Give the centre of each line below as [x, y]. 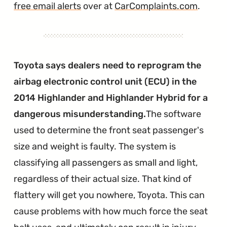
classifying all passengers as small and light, [106, 162]
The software [174, 114]
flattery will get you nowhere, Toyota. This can [109, 195]
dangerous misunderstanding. [80, 114]
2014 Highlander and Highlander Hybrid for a [111, 98]
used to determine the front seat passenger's [109, 130]
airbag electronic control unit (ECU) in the [105, 81]
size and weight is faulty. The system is [95, 146]
